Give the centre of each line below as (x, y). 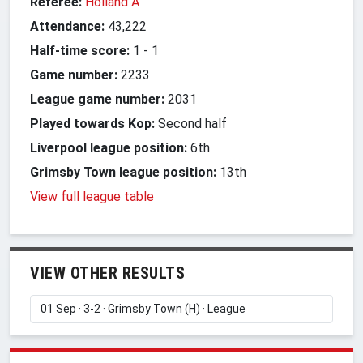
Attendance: (67, 26)
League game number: (97, 99)
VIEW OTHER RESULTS (107, 273)
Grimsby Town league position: (123, 172)
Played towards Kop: (92, 123)
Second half (191, 123)
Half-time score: (80, 50)
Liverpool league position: (109, 147)
